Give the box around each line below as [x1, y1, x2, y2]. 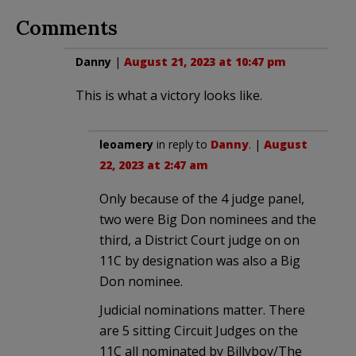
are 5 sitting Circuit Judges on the [99, 321, 298, 339]
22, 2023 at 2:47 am [99, 157, 208, 172]
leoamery [99, 136, 153, 152]
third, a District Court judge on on [99, 230, 300, 249]
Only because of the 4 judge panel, [99, 189, 304, 207]
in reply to [153, 136, 211, 152]
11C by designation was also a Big [99, 251, 300, 269]
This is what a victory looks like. [75, 86, 262, 104]
